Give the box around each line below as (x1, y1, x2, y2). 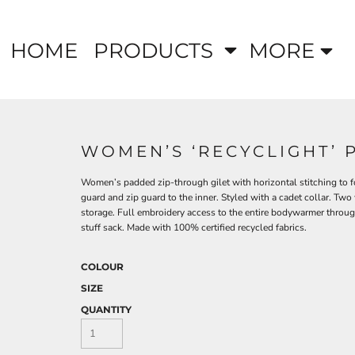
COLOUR (81, 261, 124, 273)
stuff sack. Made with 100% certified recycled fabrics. (81, 221, 307, 235)
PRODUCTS (94, 37, 219, 63)
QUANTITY (81, 303, 132, 316)
